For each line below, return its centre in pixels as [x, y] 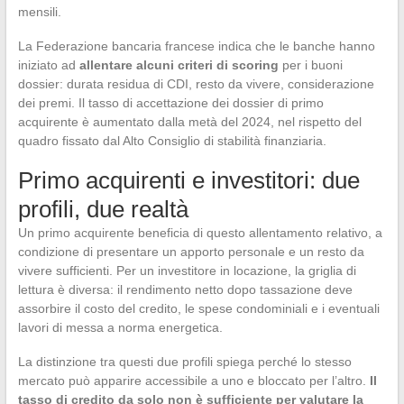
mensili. [39, 12]
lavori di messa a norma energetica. [120, 328]
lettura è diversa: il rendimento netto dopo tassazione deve [185, 290]
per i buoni [310, 65]
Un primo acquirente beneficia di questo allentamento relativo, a [200, 233]
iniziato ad [48, 65]
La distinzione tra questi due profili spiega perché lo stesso [184, 362]
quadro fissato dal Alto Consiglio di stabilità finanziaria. [172, 141]
